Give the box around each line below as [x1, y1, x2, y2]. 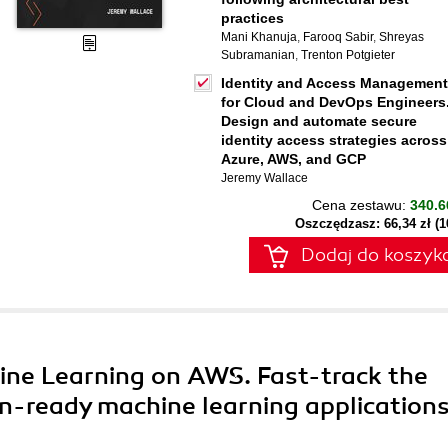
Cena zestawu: [312, 197, 410, 213]
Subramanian [221, 48, 295, 62]
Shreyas [379, 30, 424, 44]
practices [221, 10, 284, 26]
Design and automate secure [221, 113, 417, 129]
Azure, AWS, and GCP [221, 151, 366, 167]
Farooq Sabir [303, 30, 373, 44]
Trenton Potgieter [301, 48, 395, 62]
